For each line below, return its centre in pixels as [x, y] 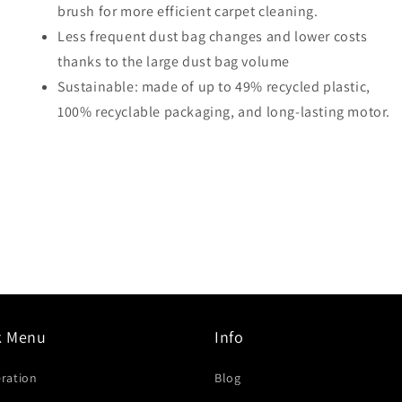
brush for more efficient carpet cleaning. [188, 12]
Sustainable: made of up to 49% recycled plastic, [214, 87]
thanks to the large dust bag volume [174, 62]
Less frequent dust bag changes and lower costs [213, 37]
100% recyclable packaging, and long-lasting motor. [224, 112]
